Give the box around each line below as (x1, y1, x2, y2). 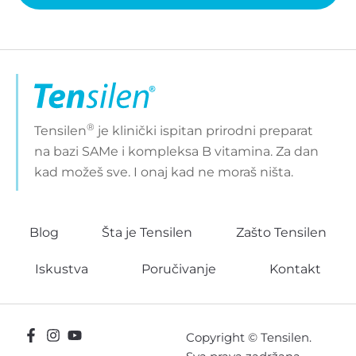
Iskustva (34, 261, 88, 277)
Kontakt (269, 261, 322, 277)
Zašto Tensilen (235, 224, 327, 240)
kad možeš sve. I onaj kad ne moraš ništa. (34, 164, 293, 180)
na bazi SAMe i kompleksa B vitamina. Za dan (34, 143, 319, 159)
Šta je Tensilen (102, 224, 193, 240)
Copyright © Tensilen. (186, 330, 311, 345)
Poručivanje (141, 261, 216, 277)
